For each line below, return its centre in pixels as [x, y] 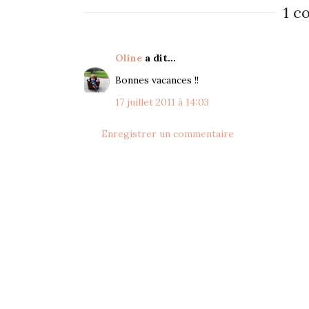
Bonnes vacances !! [157, 80]
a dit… [159, 58]
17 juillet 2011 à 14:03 [162, 102]
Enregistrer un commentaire [168, 133]
